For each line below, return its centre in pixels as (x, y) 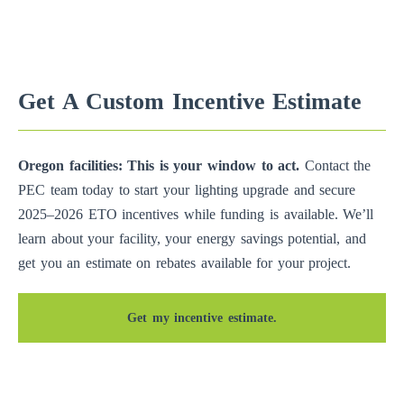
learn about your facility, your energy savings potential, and (192, 239)
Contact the (335, 166)
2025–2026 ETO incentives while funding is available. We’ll (196, 215)
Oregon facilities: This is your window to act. (159, 166)
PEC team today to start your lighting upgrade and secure (187, 190)
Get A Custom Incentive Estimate (190, 102)
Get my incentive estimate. (202, 318)
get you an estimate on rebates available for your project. (185, 263)
